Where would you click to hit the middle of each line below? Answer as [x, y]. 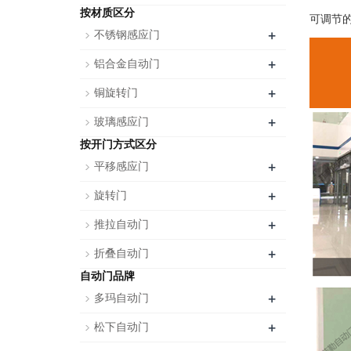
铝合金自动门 [127, 64]
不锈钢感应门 [127, 35]
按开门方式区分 [118, 145]
